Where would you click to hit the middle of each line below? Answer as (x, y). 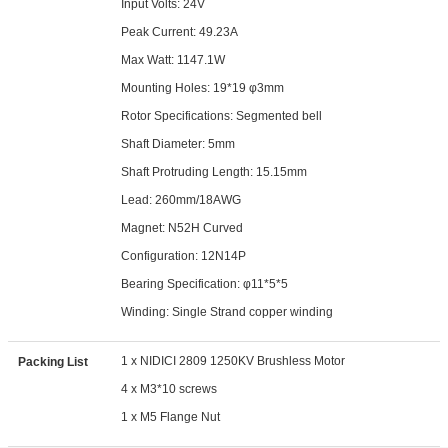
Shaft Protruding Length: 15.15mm (214, 172)
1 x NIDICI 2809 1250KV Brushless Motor (233, 361)
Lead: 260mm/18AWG (181, 200)
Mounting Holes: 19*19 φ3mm (203, 88)
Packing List (53, 362)
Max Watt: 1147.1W (173, 60)
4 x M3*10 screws (169, 389)
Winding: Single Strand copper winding (227, 312)
